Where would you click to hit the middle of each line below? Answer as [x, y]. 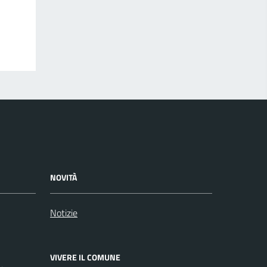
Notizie [64, 213]
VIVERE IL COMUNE [85, 257]
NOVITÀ [63, 177]
